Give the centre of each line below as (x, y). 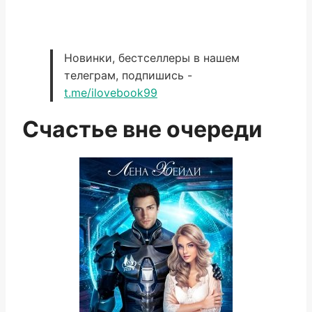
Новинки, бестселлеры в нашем (152, 58)
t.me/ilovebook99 (111, 93)
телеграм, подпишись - (128, 75)
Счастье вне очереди (142, 129)
